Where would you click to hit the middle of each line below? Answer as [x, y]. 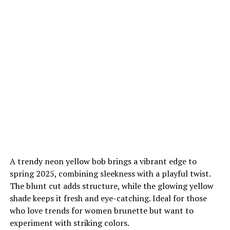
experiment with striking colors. [69, 223]
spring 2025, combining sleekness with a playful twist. [110, 173]
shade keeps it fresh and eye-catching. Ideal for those [108, 198]
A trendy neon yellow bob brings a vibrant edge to [103, 161]
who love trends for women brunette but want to [101, 210]
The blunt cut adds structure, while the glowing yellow [111, 186]
